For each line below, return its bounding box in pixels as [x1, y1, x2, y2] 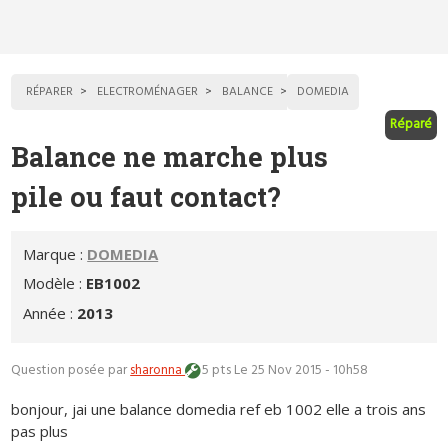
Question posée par [11, 359, 131, 381]
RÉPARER [26, 82, 74, 103]
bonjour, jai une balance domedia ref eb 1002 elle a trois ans [11, 398, 427, 419]
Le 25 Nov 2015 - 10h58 [233, 359, 368, 381]
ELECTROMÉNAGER [97, 82, 199, 103]
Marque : [23, 243, 88, 264]
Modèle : [23, 273, 87, 294]
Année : [23, 302, 78, 323]
